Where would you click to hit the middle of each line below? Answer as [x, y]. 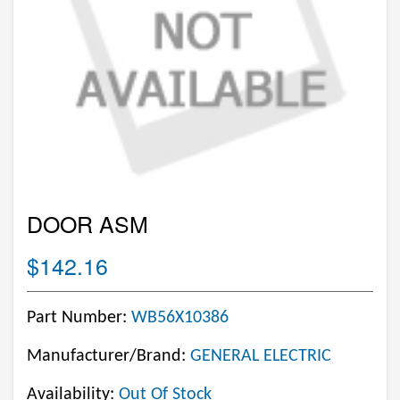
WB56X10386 [180, 318]
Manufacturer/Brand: [108, 356]
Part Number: [79, 318]
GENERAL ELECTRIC [261, 356]
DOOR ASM [87, 223]
